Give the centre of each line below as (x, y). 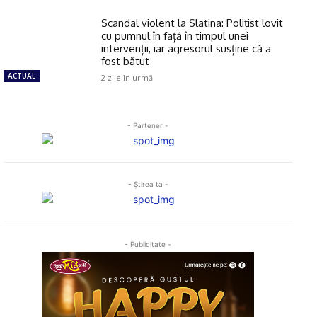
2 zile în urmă (127, 77)
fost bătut (126, 61)
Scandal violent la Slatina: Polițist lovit (192, 23)
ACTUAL (22, 75)
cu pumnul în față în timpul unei (175, 35)
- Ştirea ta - (148, 184)
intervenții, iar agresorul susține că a (186, 48)
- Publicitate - (148, 244)
